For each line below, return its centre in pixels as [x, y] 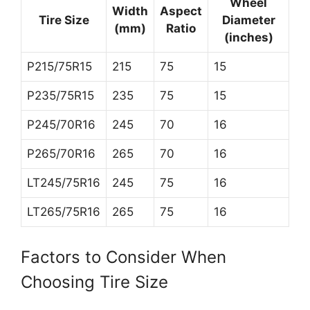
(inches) [248, 37]
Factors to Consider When [124, 257]
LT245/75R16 [64, 183]
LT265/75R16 [64, 212]
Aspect [181, 11]
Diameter [248, 20]
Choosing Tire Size [94, 282]
